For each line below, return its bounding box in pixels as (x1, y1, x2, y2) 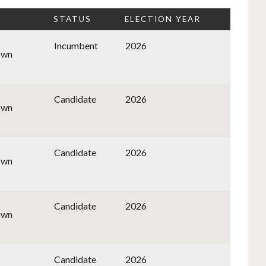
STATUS (53, 14, 91, 24)
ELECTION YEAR (125, 14, 201, 24)
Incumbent (54, 40, 98, 52)
